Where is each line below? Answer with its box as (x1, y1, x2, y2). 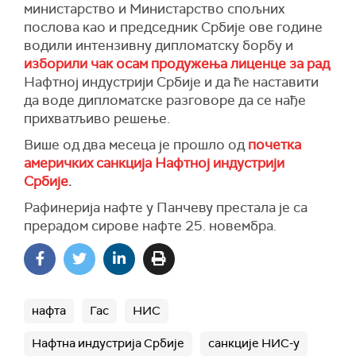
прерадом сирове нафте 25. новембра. (24, 216, 280, 234)
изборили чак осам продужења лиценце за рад (24, 54, 330, 72)
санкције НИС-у (208, 335, 300, 351)
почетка (245, 135, 301, 153)
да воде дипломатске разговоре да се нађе (24, 91, 306, 109)
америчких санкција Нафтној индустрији (24, 153, 284, 172)
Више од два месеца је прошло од (24, 135, 245, 153)
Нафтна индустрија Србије (32, 335, 184, 351)
